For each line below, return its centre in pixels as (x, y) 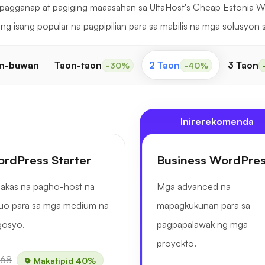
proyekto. (177, 243)
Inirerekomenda (217, 121)
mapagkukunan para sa (203, 205)
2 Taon (164, 65)
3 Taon (243, 65)
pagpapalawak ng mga (202, 224)
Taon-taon (78, 65)
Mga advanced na (194, 186)
